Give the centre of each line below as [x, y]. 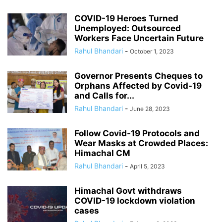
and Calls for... [104, 96]
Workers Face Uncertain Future [139, 38]
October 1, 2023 [152, 52]
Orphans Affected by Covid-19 [138, 86]
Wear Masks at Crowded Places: [141, 143]
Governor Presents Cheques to [139, 76]
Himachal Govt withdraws [128, 191]
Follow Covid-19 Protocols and [137, 134]
